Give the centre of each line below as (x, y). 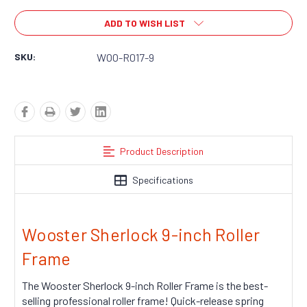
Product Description (161, 151)
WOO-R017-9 (125, 58)
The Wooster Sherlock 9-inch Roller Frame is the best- (145, 286)
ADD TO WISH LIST (144, 23)
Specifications (162, 180)
